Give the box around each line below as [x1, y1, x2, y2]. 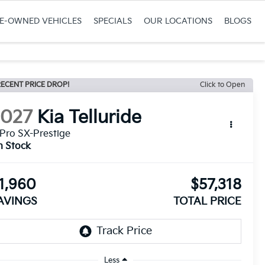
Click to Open [200, 80, 245, 89]
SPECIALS [93, 16, 132, 26]
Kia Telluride [37, 107, 142, 129]
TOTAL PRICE [173, 195, 241, 208]
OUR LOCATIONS [143, 16, 212, 26]
